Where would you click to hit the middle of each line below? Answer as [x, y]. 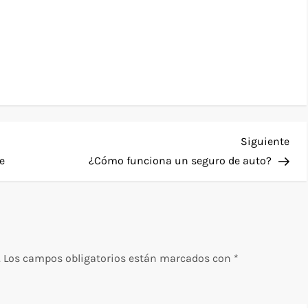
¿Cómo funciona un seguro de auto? [180, 160]
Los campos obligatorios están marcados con [119, 258]
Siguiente [265, 141]
